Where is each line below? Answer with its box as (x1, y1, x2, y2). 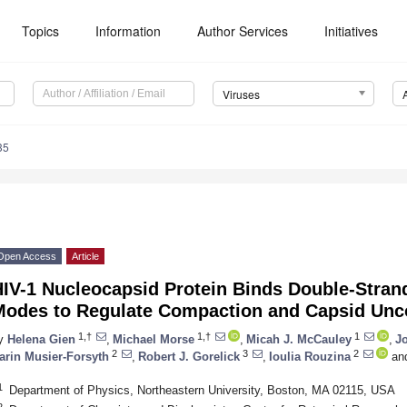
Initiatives (324, 22, 379, 40)
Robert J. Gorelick (138, 349, 240, 363)
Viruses (222, 86, 260, 103)
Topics (22, 22, 60, 40)
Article (72, 251, 99, 263)
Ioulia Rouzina (269, 349, 351, 363)
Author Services (197, 22, 289, 40)
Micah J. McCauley (246, 332, 352, 346)
